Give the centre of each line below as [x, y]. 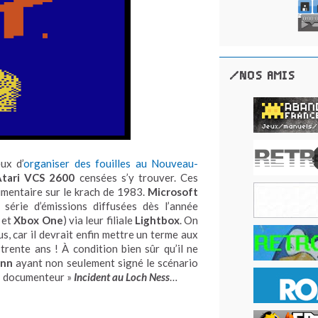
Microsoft [173, 191]
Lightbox [157, 220]
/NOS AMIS [263, 76]
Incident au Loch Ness [122, 276]
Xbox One [38, 220]
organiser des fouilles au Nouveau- [111, 163]
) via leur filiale [99, 220]
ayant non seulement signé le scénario [106, 262]
